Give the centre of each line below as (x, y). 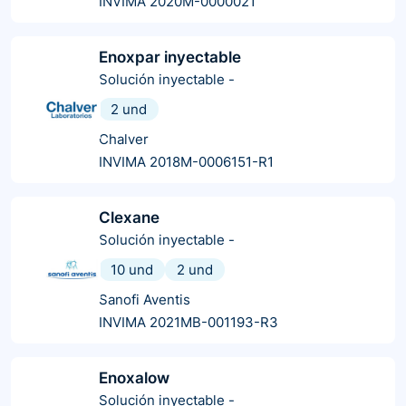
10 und (132, 269)
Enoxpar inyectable (170, 57)
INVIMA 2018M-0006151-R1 (186, 161)
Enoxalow (134, 377)
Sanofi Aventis (145, 299)
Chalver (124, 139)
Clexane (129, 217)
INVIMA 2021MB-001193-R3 (188, 322)
